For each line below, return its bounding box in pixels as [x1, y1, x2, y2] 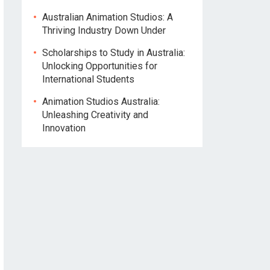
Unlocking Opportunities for [42, 60, 157, 72]
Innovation [42, 122, 86, 134]
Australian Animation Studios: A [42, 11, 173, 23]
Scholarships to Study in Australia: [42, 47, 185, 58]
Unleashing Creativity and [42, 109, 148, 121]
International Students [42, 74, 134, 85]
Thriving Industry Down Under [42, 25, 166, 36]
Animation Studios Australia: [42, 96, 160, 107]
